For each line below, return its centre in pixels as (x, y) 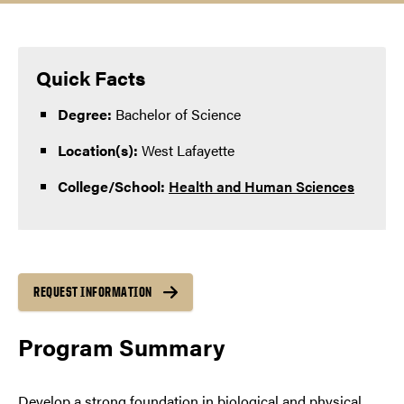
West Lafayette (186, 150)
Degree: (87, 114)
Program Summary (124, 346)
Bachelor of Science (178, 114)
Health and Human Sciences (262, 186)
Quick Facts (91, 77)
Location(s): (98, 150)
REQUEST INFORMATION (93, 291)
